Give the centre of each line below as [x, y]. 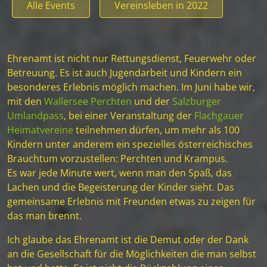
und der [152, 101]
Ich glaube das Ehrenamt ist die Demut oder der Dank [128, 240]
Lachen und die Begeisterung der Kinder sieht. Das [121, 187]
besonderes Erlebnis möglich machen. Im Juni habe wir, [131, 87]
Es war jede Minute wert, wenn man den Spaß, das [119, 173]
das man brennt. [44, 216]
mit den [26, 101]
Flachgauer [219, 116]
